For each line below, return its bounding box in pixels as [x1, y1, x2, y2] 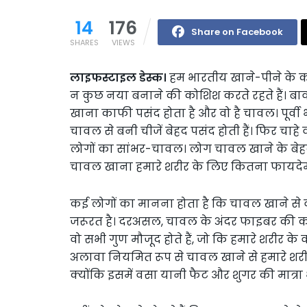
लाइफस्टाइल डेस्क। [70, 69, 169, 86]
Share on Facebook [191, 25, 283, 38]
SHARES [70, 36, 99, 48]
